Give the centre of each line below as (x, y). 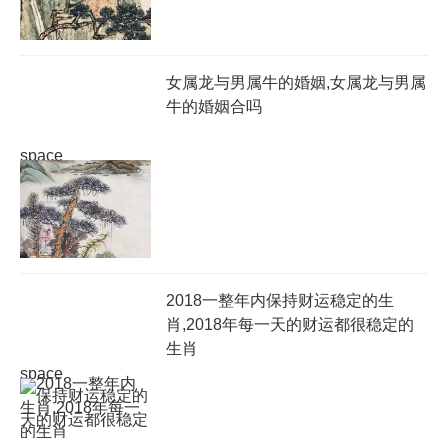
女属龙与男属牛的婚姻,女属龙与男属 (295, 83)
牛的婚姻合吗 (213, 107)
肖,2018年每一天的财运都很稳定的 (289, 325)
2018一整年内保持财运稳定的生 (279, 301)
